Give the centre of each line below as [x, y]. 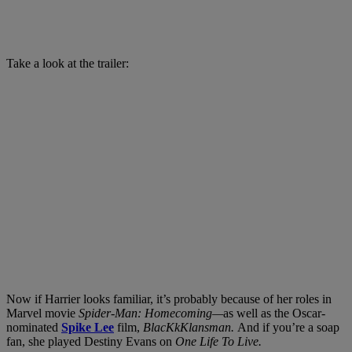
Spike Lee [88, 327]
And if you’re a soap [288, 327]
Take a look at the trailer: [68, 63]
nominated [34, 327]
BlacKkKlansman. [190, 327]
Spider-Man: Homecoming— [151, 313]
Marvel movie [42, 313]
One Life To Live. [220, 341]
